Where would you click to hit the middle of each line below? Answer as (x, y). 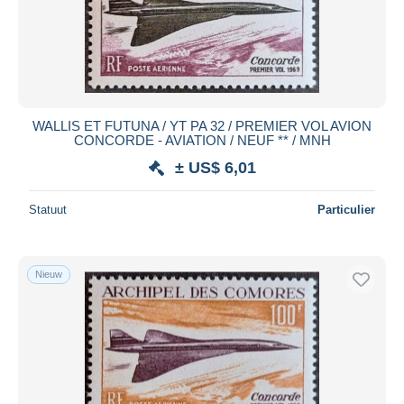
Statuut (48, 209)
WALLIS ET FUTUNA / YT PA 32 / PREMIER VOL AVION (202, 125)
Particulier (346, 209)
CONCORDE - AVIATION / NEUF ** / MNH (202, 140)
